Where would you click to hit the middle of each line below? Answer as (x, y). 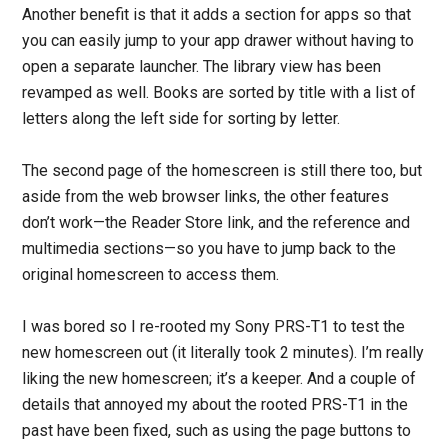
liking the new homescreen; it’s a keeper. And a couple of (219, 378)
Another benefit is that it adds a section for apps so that (217, 14)
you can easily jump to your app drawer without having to (218, 40)
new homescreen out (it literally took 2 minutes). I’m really (223, 352)
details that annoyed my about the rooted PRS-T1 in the (215, 404)
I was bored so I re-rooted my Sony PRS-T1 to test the (214, 326)
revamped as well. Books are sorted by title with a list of (219, 92)
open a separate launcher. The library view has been (202, 66)
